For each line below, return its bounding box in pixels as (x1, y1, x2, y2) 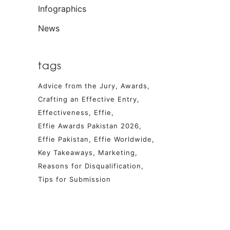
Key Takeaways (38, 148, 93, 157)
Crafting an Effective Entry (38, 95, 137, 104)
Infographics (38, 4, 86, 14)
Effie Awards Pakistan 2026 (38, 122, 139, 130)
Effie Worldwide (94, 135, 152, 144)
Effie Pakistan (38, 135, 89, 144)
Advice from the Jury (38, 82, 116, 90)
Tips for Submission (38, 175, 111, 184)
